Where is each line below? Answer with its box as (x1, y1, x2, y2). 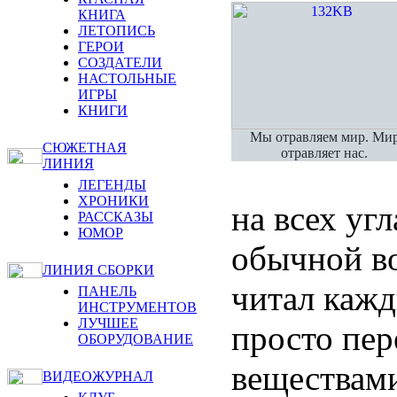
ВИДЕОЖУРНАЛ (43, 369, 153, 384)
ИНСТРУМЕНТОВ (78, 300, 197, 315)
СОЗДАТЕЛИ (78, 55, 162, 70)
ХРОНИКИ (78, 193, 149, 208)
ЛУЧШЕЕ (78, 315, 138, 331)
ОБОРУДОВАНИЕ (78, 331, 193, 346)
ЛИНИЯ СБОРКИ (43, 262, 154, 277)
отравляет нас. (281, 144, 368, 160)
